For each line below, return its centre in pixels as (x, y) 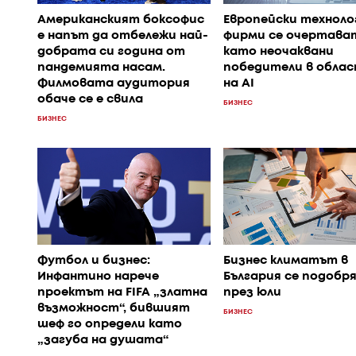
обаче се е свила (90, 99)
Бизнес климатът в (285, 261)
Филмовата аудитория (114, 83)
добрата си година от (111, 51)
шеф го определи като (110, 324)
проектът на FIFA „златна (122, 292)
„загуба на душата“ (103, 340)
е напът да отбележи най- (123, 35)
